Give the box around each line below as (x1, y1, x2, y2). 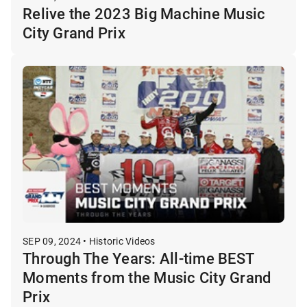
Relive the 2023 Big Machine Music (23, 3, 266, 23)
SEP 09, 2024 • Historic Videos (23, 234, 156, 247)
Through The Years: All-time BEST (23, 247, 254, 268)
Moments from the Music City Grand (23, 267, 271, 287)
